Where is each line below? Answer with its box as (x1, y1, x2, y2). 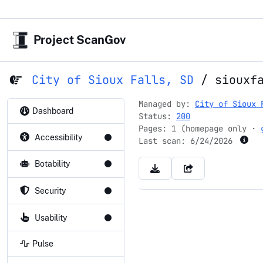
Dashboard (32, 106, 73, 116)
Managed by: (139, 99, 195, 110)
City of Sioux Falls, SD (31, 72, 194, 88)
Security (34, 186, 66, 196)
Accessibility (34, 132, 82, 142)
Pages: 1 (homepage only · (139, 123, 261, 134)
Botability (34, 159, 70, 169)
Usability (34, 213, 67, 222)
